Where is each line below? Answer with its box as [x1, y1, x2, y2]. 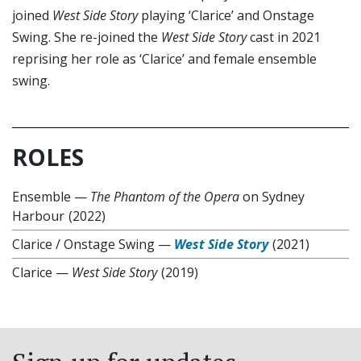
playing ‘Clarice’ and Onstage [138, 6, 314, 24]
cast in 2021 [247, 28, 321, 46]
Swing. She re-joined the [12, 28, 161, 46]
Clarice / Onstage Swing [12, 235, 155, 253]
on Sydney [239, 188, 305, 205]
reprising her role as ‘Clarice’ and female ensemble [12, 50, 317, 68]
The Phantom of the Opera [90, 188, 239, 205]
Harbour [12, 207, 64, 225]
